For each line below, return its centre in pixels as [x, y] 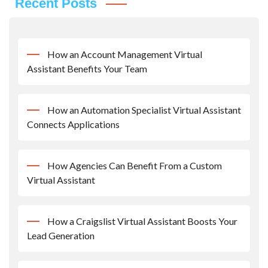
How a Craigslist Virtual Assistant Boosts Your [142, 221]
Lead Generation [61, 236]
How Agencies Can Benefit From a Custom [135, 166]
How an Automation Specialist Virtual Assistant [144, 110]
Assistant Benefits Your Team [87, 69]
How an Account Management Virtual [125, 54]
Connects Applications [73, 124]
